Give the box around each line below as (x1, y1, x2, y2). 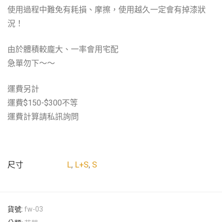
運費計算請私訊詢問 (7, 112, 79, 121)
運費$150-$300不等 (7, 98, 78, 108)
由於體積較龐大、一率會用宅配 (7, 45, 118, 54)
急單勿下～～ (7, 58, 55, 68)
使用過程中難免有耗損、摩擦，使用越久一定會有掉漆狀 (7, 5, 206, 14)
